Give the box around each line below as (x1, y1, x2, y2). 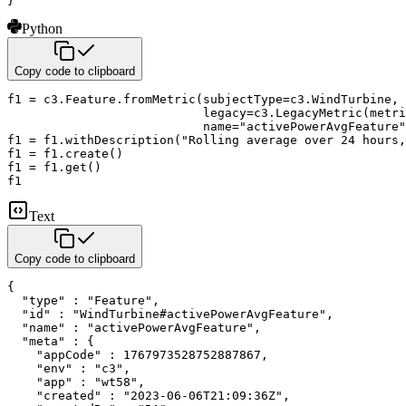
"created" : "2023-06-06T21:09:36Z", (7, 388, 290, 402)
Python (22, 20, 63, 36)
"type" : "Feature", (7, 293, 159, 307)
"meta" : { (7, 333, 94, 348)
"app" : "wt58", (7, 374, 145, 389)
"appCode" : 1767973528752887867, (7, 347, 268, 362)
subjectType (203, 92, 283, 106)
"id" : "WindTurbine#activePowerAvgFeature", (7, 306, 333, 321)
